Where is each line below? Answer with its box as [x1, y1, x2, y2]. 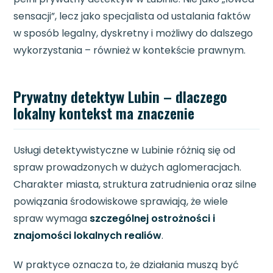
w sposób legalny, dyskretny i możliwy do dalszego [13, 26, 253, 41]
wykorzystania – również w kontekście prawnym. [13, 43, 246, 58]
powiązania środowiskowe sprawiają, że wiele [13, 194, 229, 209]
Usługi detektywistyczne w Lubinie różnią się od [13, 143, 236, 158]
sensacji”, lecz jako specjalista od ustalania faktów [13, 9, 251, 24]
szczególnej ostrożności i [90, 211, 216, 226]
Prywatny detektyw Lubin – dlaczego [13, 85, 228, 108]
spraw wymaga [13, 211, 90, 226]
